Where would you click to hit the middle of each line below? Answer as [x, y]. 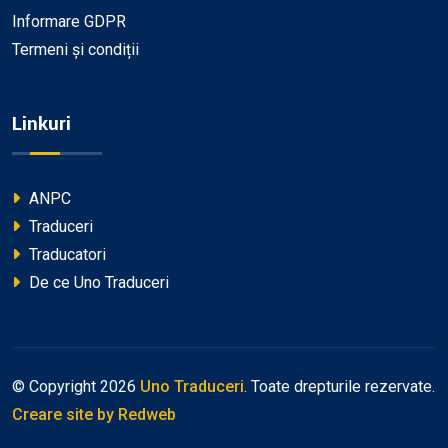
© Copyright [56, 386]
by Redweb [136, 414]
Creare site [52, 414]
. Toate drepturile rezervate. [339, 386]
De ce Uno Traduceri [97, 282]
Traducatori [65, 254]
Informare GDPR [69, 21]
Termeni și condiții [75, 49]
